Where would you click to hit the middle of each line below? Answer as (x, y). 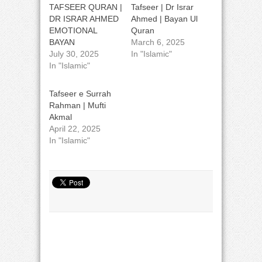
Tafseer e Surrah (80, 94)
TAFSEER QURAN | (86, 7)
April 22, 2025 (75, 129)
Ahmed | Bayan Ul (164, 19)
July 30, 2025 (74, 54)
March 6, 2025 (158, 42)
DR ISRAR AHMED (84, 19)
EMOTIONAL (73, 30)
